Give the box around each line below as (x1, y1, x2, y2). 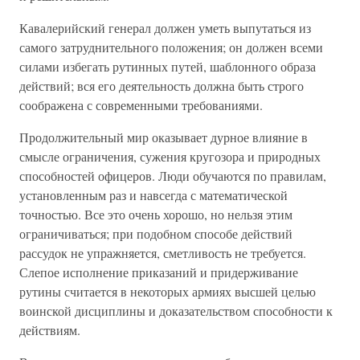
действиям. (19, 321, 80, 338)
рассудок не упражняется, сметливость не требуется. (19, 244, 306, 261)
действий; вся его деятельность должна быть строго (19, 77, 304, 94)
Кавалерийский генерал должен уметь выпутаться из (19, 19, 311, 36)
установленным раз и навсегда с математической (19, 186, 288, 203)
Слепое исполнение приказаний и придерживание (19, 264, 298, 280)
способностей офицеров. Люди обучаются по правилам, (19, 167, 326, 184)
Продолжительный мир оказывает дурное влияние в (19, 129, 308, 145)
